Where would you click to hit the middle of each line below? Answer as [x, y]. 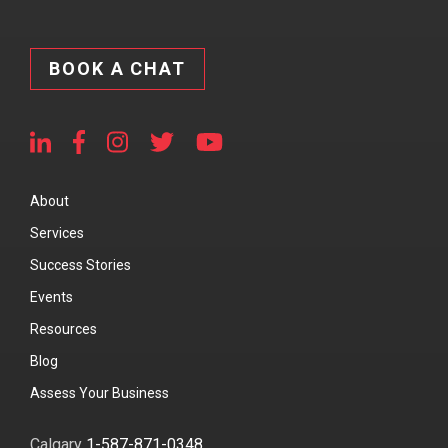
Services [57, 233]
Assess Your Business [99, 393]
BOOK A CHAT [117, 69]
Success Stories [80, 265]
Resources [63, 329]
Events [51, 297]
